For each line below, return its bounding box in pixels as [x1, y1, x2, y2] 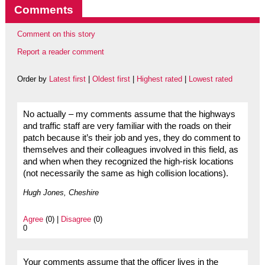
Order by [17, 75, 49, 84]
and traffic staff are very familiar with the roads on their [22, 121, 231, 131]
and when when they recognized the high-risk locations [22, 157, 234, 167]
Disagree [60, 215, 91, 224]
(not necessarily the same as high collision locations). [22, 169, 228, 179]
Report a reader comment [17, 47, 104, 57]
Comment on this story [17, 30, 95, 38]
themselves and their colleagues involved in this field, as [22, 145, 238, 155]
